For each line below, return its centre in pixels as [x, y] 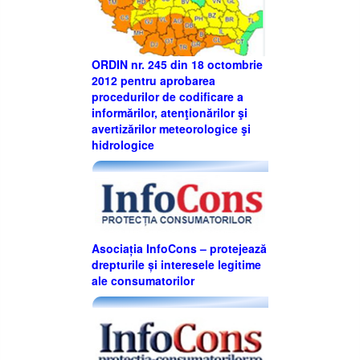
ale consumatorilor [143, 280]
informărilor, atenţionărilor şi [170, 113]
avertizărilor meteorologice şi [171, 129]
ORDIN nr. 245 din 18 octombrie [177, 65]
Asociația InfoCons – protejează [179, 248]
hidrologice [123, 145]
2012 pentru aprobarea [153, 81]
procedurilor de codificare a [168, 97]
